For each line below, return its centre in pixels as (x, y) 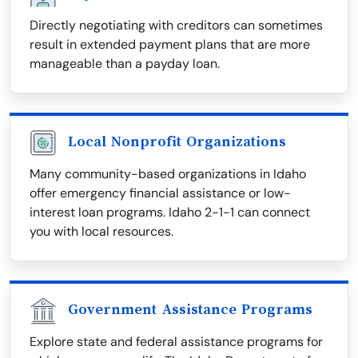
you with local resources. (101, 232)
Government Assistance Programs (190, 310)
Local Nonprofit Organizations (177, 142)
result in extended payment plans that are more (170, 45)
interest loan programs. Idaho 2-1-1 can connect (170, 213)
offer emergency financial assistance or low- (160, 193)
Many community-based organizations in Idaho (168, 174)
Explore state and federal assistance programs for (176, 342)
